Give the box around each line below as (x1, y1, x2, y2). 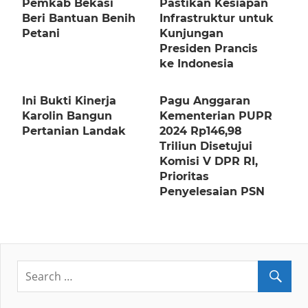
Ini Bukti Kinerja (22, 94, 116, 108)
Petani (22, 27, 60, 41)
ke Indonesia (159, 57, 234, 71)
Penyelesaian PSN (159, 185, 265, 199)
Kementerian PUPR (159, 109, 272, 123)
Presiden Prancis (159, 42, 258, 56)
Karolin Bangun (22, 109, 112, 123)
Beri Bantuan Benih (22, 12, 135, 25)
